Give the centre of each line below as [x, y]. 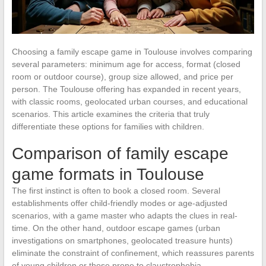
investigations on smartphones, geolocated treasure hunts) [122, 240]
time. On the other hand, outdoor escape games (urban [116, 228]
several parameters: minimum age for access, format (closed [126, 64]
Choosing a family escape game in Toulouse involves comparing [132, 51]
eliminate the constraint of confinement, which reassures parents [133, 253]
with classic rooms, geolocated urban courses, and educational [129, 101]
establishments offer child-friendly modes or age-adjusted [119, 203]
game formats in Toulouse [108, 174]
